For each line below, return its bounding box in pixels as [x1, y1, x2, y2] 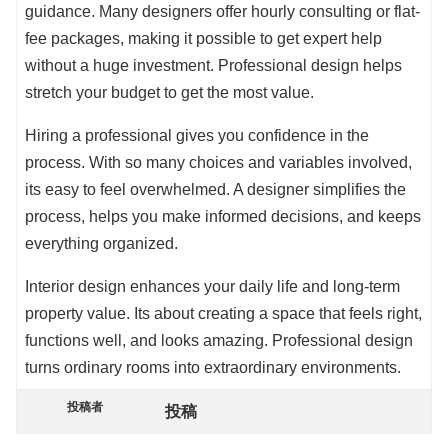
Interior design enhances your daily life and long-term [25, 278, 400, 296]
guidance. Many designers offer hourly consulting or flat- [25, 3, 420, 21]
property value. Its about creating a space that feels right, [25, 305, 422, 323]
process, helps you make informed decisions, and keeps [25, 208, 421, 226]
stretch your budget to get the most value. [25, 84, 314, 102]
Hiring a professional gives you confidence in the [25, 127, 369, 145]
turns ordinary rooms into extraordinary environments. [25, 359, 401, 377]
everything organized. [25, 235, 178, 253]
